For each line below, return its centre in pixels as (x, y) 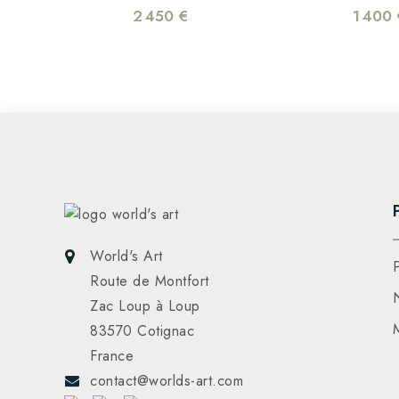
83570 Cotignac (142, 331)
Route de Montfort (150, 281)
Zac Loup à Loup (145, 306)
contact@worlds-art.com (167, 381)
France (112, 356)
